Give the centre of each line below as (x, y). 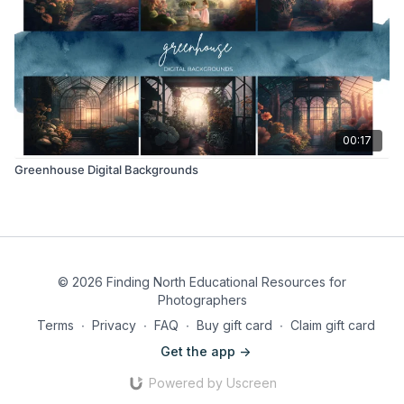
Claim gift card (332, 325)
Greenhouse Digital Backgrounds (106, 169)
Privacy (114, 325)
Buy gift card (234, 325)
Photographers (202, 300)
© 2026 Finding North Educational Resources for (202, 282)
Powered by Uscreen (212, 383)
